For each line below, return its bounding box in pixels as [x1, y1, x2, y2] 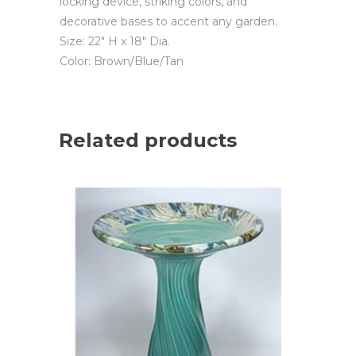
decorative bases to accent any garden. [60, 14, 277, 29]
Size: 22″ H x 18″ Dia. [60, 33, 170, 48]
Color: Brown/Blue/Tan [60, 53, 184, 68]
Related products [59, 128, 237, 152]
